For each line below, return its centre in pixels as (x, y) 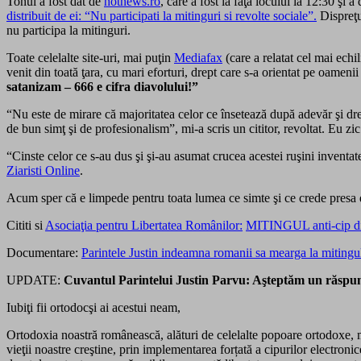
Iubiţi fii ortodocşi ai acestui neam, (93, 307)
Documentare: (44, 252)
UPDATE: (35, 280)
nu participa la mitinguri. (68, 30)
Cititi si (26, 225)
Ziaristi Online (43, 170)
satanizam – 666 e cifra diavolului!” (102, 86)
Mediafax (198, 57)
